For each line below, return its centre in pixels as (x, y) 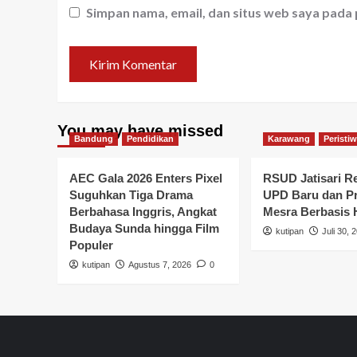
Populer (91, 245)
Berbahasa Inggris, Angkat (143, 212)
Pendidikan (150, 139)
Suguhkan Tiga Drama (131, 195)
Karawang (289, 139)
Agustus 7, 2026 (160, 265)
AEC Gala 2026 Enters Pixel (146, 178)
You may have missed (140, 131)
